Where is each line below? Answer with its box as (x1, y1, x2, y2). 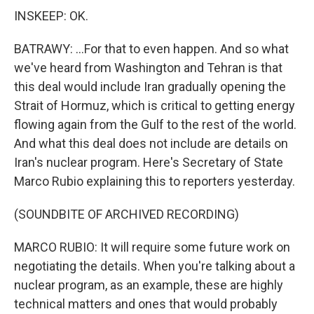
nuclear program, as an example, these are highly (14, 278, 283, 292)
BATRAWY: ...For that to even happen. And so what (14, 41, 289, 56)
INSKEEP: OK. (14, 8, 88, 23)
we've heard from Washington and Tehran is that (14, 60, 282, 75)
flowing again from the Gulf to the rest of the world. (14, 117, 296, 132)
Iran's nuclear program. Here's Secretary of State (14, 155, 283, 170)
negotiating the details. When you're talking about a (14, 259, 295, 273)
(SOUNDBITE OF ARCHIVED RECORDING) (14, 207, 239, 221)
